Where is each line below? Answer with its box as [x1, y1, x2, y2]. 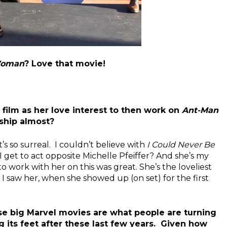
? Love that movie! [24, 58, 105, 68]
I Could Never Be [147, 139, 215, 149]
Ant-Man [182, 105, 218, 115]
